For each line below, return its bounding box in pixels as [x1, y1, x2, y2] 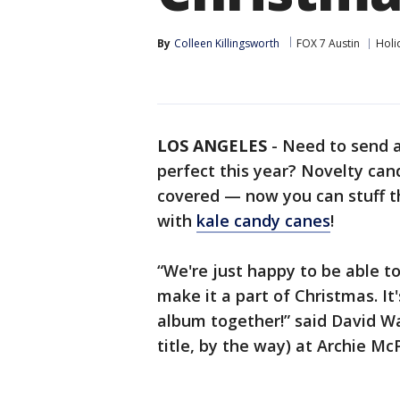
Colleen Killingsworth [174, 36, 279, 51]
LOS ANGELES [157, 135, 267, 156]
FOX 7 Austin [296, 36, 360, 51]
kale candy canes [196, 210, 330, 231]
